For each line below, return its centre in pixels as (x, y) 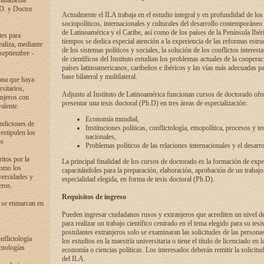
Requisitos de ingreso (94, 197)
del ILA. (73, 259)
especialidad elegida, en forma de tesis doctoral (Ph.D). (138, 179)
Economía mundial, (112, 119)
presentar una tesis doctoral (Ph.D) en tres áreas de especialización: (154, 103)
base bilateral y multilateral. (99, 77)
